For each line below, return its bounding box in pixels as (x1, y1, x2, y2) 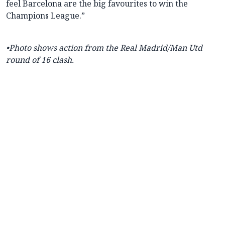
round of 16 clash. (6, 54, 74, 66)
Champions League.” (6, 10, 85, 22)
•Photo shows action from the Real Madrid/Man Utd (6, 42, 202, 54)
